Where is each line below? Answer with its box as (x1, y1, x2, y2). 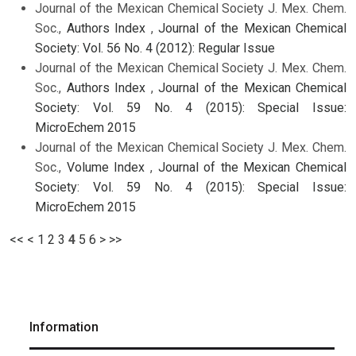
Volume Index (66, 160, 150, 176)
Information (29, 319, 99, 335)
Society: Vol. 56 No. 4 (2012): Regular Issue (35, 41, 275, 56)
